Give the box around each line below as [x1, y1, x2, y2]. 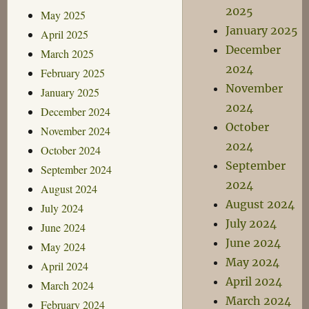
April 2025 [40, 26, 88, 41]
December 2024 [40, 103, 110, 119]
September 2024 [40, 161, 112, 177]
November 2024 [40, 123, 110, 138]
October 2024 [40, 142, 101, 157]
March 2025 [40, 46, 94, 61]
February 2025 [40, 65, 105, 80]
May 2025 [40, 7, 86, 22]
